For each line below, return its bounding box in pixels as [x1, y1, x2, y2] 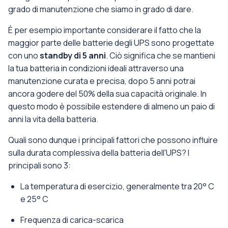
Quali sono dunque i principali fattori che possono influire [8, 134, 218, 146]
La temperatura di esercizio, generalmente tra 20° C [20, 181, 214, 192]
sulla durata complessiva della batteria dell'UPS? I [8, 147, 189, 158]
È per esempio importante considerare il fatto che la [8, 24, 201, 36]
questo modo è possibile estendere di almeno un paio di [8, 101, 215, 112]
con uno [8, 50, 40, 61]
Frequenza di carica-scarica [20, 214, 124, 225]
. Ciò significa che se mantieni [106, 50, 215, 61]
